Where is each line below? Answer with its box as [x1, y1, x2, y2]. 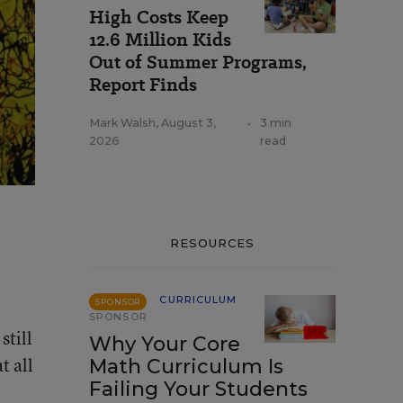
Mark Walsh [89, 116, 156, 130]
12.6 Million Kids [89, 27, 231, 52]
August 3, [161, 116, 216, 130]
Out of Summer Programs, [89, 49, 307, 75]
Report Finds [89, 72, 197, 97]
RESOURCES [169, 236, 255, 250]
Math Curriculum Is [89, 354, 283, 379]
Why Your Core [89, 332, 240, 356]
